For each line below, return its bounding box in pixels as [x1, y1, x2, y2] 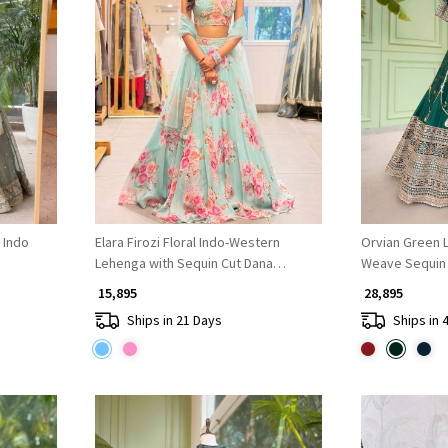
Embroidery [94, 275, 165, 294]
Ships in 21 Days [126, 310, 222, 329]
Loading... [187, 71, 244, 90]
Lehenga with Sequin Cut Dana [94, 254, 273, 273]
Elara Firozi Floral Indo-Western [94, 233, 280, 252]
